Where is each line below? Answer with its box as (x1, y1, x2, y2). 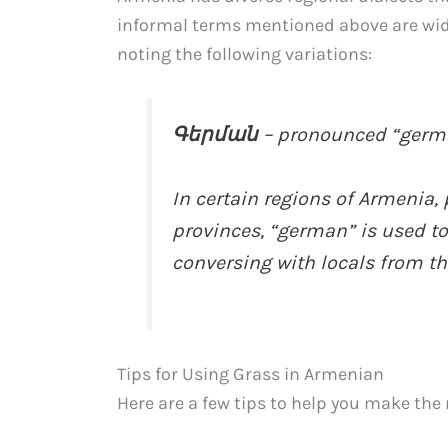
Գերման (171, 123, 258, 147)
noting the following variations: (117, 43, 372, 66)
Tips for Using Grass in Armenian (117, 363, 384, 386)
